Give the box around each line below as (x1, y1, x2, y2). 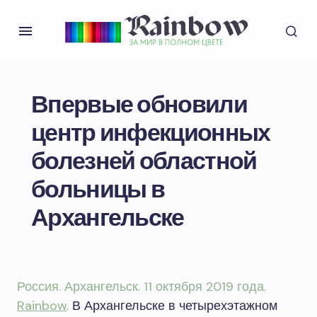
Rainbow (17, 297, 67, 314)
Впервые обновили (31, 88, 247, 120)
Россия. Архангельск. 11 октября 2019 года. (17, 278, 266, 295)
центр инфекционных (31, 117, 270, 149)
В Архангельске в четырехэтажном (69, 297, 277, 314)
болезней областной (31, 145, 257, 177)
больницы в (31, 173, 164, 205)
